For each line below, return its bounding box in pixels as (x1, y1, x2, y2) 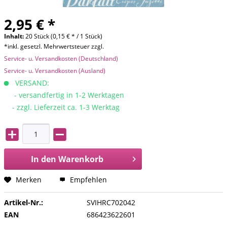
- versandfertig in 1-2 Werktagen (4, 90, 124, 100)
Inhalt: (4, 32, 25, 41)
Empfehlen (68, 174, 107, 184)
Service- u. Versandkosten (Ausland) (4, 66, 105, 75)
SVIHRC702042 (87, 197, 136, 207)
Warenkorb (58, 153, 103, 165)
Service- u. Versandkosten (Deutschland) (4, 54, 118, 63)
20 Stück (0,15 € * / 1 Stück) (25, 32, 102, 41)
